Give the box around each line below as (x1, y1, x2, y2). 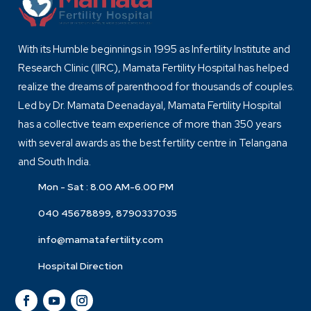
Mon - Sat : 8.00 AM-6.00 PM (37, 180, 174, 193)
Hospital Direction (37, 259, 123, 272)
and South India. (18, 154, 92, 169)
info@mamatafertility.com (37, 233, 163, 246)
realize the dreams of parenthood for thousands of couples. (18, 79, 295, 94)
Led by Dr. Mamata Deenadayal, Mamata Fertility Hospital (18, 98, 282, 112)
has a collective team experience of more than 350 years (18, 117, 282, 131)
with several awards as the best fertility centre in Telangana (18, 135, 288, 150)
